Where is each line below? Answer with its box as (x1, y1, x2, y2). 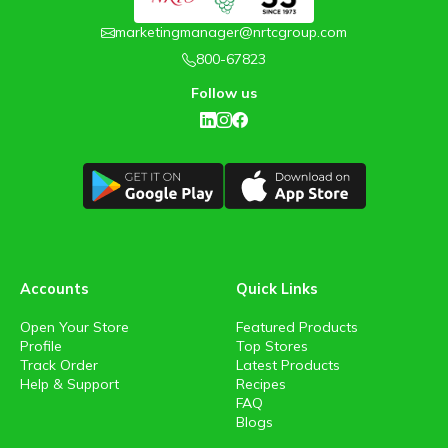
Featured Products (236, 318, 358, 337)
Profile (20, 337, 62, 356)
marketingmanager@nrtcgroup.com (115, 23, 347, 42)
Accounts (20, 280, 89, 299)
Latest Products (236, 356, 340, 375)
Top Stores (236, 337, 308, 356)
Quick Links (236, 280, 318, 299)
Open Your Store (20, 318, 129, 337)
